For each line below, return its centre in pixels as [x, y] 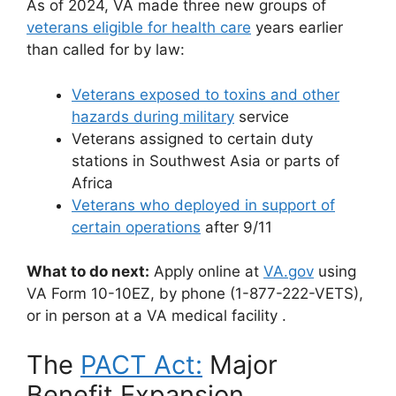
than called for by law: [106, 49]
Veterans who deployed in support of [203, 205]
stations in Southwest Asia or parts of [206, 160]
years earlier [297, 27]
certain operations [136, 227]
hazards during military [153, 116]
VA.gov [289, 271]
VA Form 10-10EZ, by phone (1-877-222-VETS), [195, 293]
